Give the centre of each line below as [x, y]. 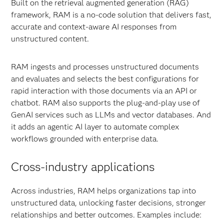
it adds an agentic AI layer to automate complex [95, 127]
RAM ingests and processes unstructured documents [105, 67]
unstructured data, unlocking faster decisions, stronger [109, 203]
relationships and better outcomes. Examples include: [106, 215]
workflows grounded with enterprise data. [85, 139]
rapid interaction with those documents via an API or [104, 91]
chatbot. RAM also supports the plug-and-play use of [106, 103]
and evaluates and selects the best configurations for [105, 79]
